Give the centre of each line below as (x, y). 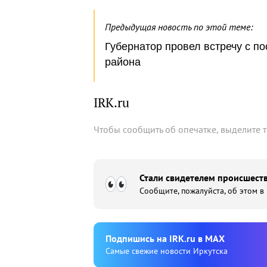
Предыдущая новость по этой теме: (179, 27)
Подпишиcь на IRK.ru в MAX (165, 238)
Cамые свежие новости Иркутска (167, 251)
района (123, 62)
